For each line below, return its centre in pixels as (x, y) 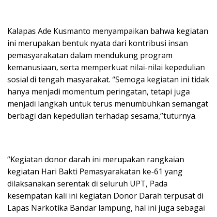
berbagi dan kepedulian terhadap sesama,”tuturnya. (102, 116)
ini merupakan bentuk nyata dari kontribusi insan (98, 43)
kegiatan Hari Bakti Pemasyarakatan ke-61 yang (95, 171)
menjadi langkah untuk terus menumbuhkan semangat (108, 103)
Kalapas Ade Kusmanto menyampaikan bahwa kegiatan (108, 31)
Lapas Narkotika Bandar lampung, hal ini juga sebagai (106, 208)
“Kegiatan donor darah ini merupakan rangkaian (96, 159)
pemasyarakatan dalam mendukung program (90, 55)
